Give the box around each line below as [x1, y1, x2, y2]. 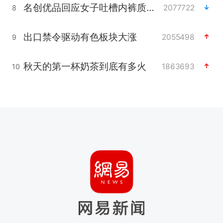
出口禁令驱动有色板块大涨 [23, 30, 137, 43]
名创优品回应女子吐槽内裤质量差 [146, 1, 154, 13]
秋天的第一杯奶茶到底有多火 [23, 60, 146, 72]
